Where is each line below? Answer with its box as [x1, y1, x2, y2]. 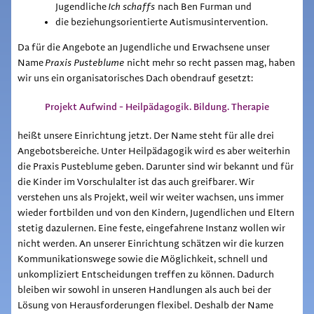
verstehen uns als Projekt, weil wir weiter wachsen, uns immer [17, 191, 284, 204]
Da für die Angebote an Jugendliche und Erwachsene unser [17, 41, 270, 55]
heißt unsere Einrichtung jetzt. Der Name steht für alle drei [17, 129, 274, 142]
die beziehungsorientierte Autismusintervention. [55, 16, 268, 29]
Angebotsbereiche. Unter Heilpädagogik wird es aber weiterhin [17, 144, 290, 158]
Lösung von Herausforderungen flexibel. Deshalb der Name [17, 299, 273, 312]
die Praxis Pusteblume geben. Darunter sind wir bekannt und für [17, 160, 294, 173]
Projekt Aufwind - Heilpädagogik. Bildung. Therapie [45, 100, 269, 114]
